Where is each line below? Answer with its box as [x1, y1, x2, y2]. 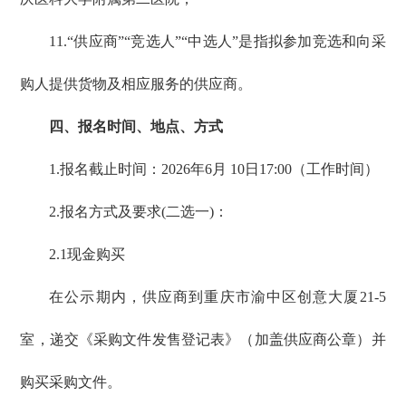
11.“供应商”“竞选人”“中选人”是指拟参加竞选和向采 [49, 34, 386, 50]
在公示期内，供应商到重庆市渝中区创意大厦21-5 [49, 289, 386, 305]
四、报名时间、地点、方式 [49, 119, 224, 135]
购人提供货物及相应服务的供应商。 [20, 76, 253, 92]
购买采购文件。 [20, 374, 122, 391]
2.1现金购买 [49, 246, 126, 263]
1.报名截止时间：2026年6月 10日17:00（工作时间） [49, 161, 380, 178]
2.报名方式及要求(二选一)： [49, 204, 229, 220]
